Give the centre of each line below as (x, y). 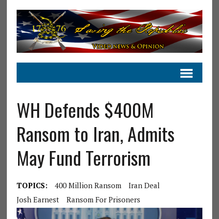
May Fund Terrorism (83, 157)
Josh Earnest (38, 199)
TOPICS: (32, 185)
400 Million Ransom (88, 185)
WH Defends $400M (85, 109)
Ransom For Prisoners (103, 199)
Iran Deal (144, 185)
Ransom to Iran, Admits (95, 133)
